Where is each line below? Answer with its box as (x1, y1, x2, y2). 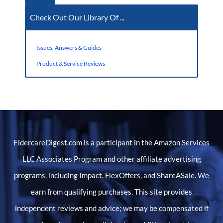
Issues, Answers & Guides (36, 43, 102, 51)
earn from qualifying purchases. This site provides (31, 187, 192, 196)
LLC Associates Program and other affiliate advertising (22, 154, 201, 163)
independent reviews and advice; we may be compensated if (14, 204, 209, 213)
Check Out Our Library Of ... (29, 12, 124, 22)
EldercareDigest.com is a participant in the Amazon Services (13, 138, 210, 147)
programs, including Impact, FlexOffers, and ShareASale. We (14, 171, 209, 180)
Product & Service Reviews (36, 59, 105, 67)
